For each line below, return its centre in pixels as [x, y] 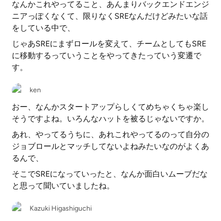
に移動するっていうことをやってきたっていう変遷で [107, 55]
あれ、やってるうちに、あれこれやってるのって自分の [110, 134]
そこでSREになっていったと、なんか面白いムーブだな [110, 174]
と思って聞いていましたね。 [63, 186]
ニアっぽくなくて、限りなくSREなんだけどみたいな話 [110, 16]
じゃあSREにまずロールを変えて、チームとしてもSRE [109, 44]
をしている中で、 [43, 28]
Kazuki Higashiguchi [61, 208]
